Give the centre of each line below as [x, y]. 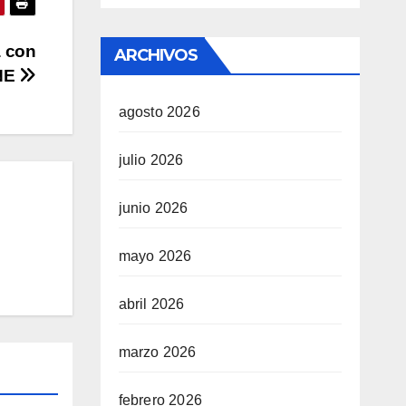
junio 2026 [153, 208]
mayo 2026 [155, 256]
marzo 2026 [157, 352]
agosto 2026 [159, 112]
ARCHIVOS [156, 55]
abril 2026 [151, 304]
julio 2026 [151, 160]
